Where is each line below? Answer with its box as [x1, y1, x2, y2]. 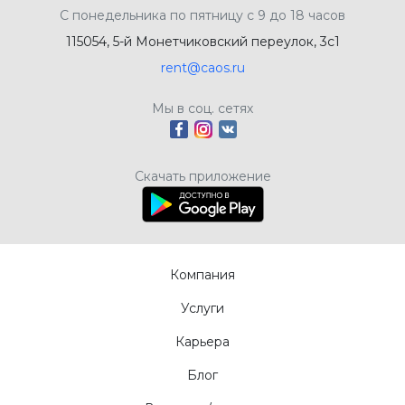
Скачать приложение [134, 167, 271, 184]
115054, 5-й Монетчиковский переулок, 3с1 [65, 33, 340, 50]
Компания [170, 266, 235, 283]
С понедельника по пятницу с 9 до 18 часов [60, 6, 345, 24]
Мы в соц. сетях [152, 99, 253, 117]
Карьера [175, 333, 230, 350]
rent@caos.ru [160, 59, 245, 76]
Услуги [181, 299, 224, 316]
